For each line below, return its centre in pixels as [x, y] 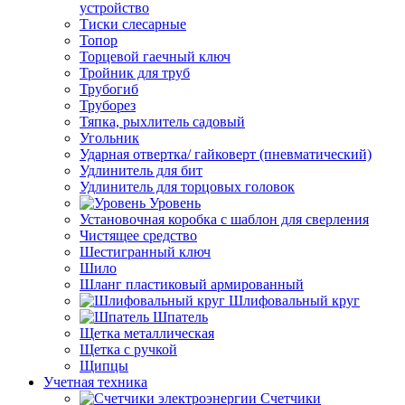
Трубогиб [109, 89]
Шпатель [180, 317]
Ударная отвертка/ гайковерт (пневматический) [226, 154]
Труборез [108, 105]
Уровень [175, 203]
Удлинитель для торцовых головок [187, 187]
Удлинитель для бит [141, 170]
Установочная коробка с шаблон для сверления [224, 219]
